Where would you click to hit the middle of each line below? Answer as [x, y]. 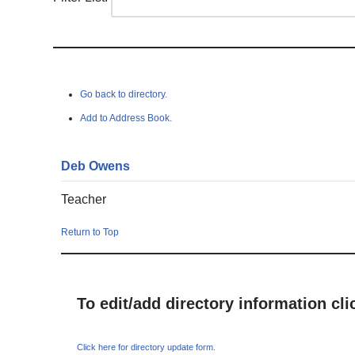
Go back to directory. [124, 94]
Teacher [84, 199]
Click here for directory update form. [147, 347]
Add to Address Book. [126, 118]
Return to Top [90, 232]
